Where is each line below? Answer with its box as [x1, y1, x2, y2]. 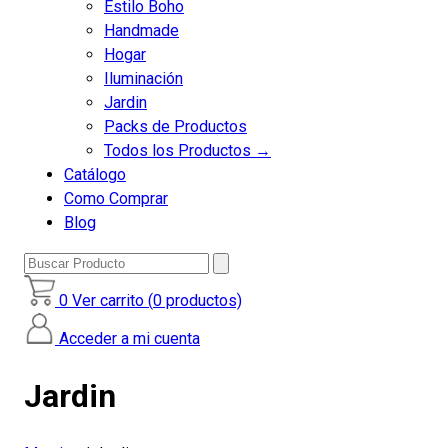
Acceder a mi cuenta [59, 329, 200, 348]
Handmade [104, 21, 179, 40]
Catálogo [64, 165, 126, 184]
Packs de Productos [104, 117, 247, 136]
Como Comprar [64, 189, 168, 208]
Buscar [23, 252, 71, 271]
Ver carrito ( [72, 291, 153, 310]
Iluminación [104, 69, 183, 88]
